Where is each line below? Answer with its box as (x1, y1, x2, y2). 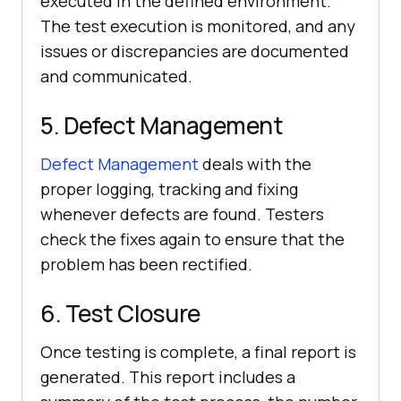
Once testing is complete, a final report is (40, 341, 356, 363)
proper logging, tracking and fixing (40, 178, 298, 200)
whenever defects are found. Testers (40, 203, 324, 226)
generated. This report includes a (40, 366, 295, 388)
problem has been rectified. (40, 253, 252, 276)
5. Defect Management (40, 109, 283, 142)
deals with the (199, 153, 311, 175)
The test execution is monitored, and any (40, 15, 355, 38)
